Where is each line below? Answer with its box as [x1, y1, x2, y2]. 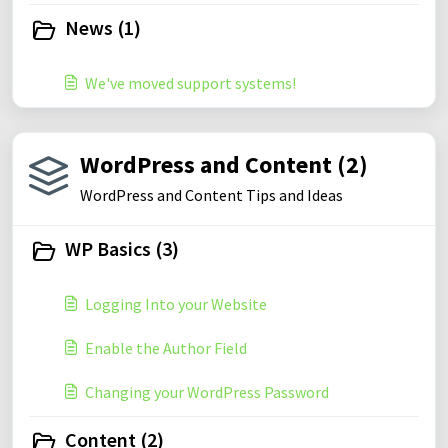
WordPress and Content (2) [80, 149, 368, 180]
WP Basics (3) [65, 236, 179, 261]
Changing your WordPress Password [85, 382, 329, 402]
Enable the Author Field [85, 338, 247, 358]
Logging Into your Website [85, 294, 267, 314]
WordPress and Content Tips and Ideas [80, 185, 343, 205]
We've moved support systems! [85, 73, 296, 93]
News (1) [65, 15, 141, 40]
